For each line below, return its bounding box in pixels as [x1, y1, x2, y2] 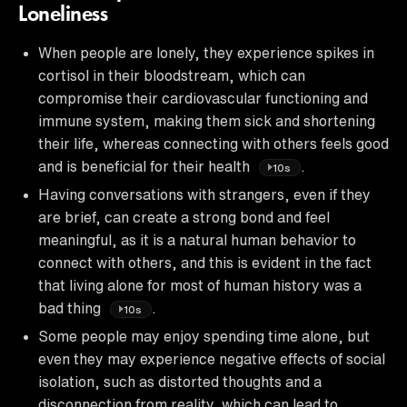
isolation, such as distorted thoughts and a [38, 373, 322, 389]
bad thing [38, 300, 104, 315]
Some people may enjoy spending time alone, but [38, 328, 370, 343]
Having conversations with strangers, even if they [38, 186, 371, 202]
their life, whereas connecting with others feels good [38, 135, 389, 151]
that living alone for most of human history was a [38, 277, 362, 293]
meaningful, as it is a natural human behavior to [38, 232, 356, 247]
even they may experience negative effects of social [38, 351, 385, 366]
